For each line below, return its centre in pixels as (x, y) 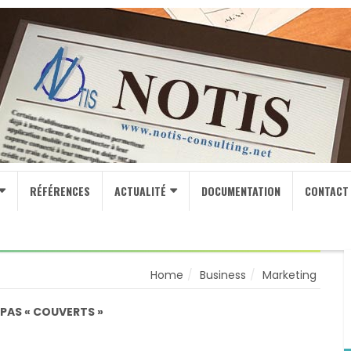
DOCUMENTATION (241, 191)
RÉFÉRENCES (60, 191)
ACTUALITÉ (140, 191)
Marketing (289, 275)
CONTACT (327, 191)
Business (223, 275)
